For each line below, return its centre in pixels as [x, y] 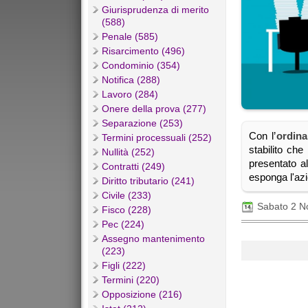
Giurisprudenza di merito [155, 10]
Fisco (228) [126, 210]
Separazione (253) [142, 123]
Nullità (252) [128, 152]
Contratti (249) [133, 167]
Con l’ [262, 135]
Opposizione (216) [142, 295]
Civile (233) [126, 196]
